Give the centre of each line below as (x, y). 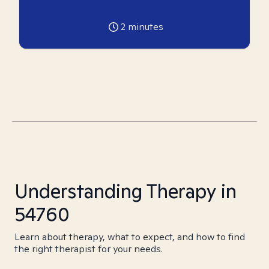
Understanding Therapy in (125, 191)
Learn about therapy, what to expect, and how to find (130, 237)
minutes (144, 27)
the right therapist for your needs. (89, 249)
